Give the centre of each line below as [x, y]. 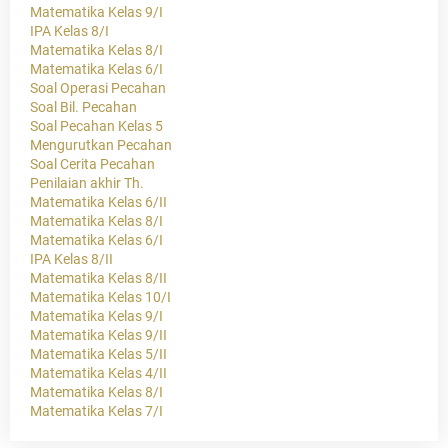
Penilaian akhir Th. [87, 183]
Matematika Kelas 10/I [100, 297]
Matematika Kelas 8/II [98, 278]
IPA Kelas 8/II [71, 259]
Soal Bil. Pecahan [83, 107]
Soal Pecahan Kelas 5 [96, 126]
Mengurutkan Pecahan [101, 145]
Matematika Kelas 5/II [98, 354]
